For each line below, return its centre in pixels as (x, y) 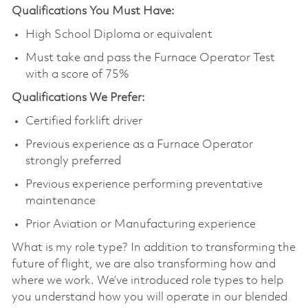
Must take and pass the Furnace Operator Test (150, 58)
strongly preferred (73, 161)
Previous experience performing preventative (144, 184)
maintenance (60, 201)
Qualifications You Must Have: (93, 11)
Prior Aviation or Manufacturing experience (140, 224)
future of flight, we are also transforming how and (143, 264)
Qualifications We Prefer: (78, 98)
